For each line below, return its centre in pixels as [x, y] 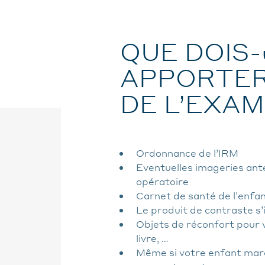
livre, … [152, 238]
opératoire [162, 182]
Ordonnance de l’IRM [187, 153]
